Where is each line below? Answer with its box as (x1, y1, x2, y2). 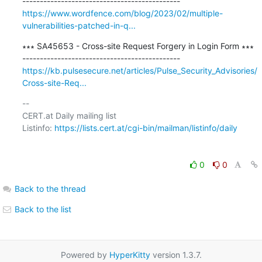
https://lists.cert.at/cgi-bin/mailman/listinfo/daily (54, 122, 237, 133)
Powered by (60, 249, 109, 260)
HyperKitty (109, 249, 150, 260)
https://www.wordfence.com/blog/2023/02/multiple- (22, 8, 223, 18)
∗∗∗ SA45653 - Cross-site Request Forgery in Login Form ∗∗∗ (22, 40, 254, 51)
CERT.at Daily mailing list (22, 110, 116, 120)
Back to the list (12, 204, 71, 214)
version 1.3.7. (150, 249, 202, 260)
